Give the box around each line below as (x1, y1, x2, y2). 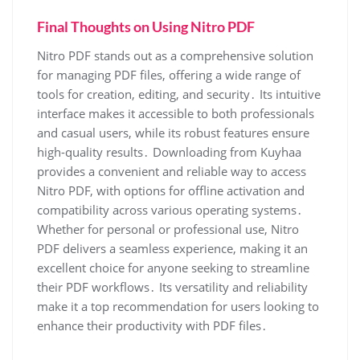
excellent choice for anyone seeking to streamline (37, 260, 309, 276)
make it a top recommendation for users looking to (37, 298, 319, 315)
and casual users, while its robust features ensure (37, 125, 309, 141)
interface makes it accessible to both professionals (37, 105, 314, 122)
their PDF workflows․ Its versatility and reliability (37, 279, 308, 296)
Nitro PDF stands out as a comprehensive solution (37, 47, 313, 64)
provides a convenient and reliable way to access (37, 163, 306, 180)
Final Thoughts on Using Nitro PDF (37, 18, 255, 36)
